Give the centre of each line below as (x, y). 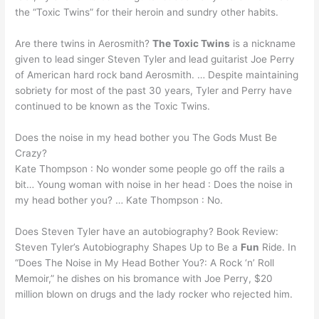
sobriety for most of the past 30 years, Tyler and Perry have (154, 91)
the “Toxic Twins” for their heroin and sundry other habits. (147, 12)
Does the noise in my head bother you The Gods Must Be (146, 138)
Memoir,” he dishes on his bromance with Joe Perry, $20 (144, 278)
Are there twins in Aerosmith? (84, 44)
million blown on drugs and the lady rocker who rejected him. (154, 294)
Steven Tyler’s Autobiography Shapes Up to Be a (128, 247)
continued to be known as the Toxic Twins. (113, 106)
